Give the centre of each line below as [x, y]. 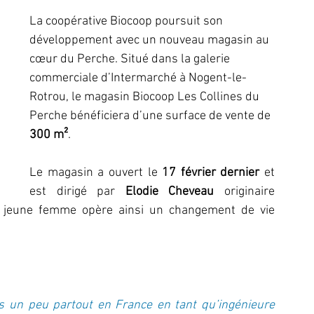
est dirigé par [77, 192]
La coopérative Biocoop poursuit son [128, 21]
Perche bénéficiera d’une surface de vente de [151, 116]
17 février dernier [213, 173]
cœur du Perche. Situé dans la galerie [131, 59]
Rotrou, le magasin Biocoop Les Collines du [146, 97]
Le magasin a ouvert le [96, 173]
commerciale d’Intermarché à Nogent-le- [138, 78]
